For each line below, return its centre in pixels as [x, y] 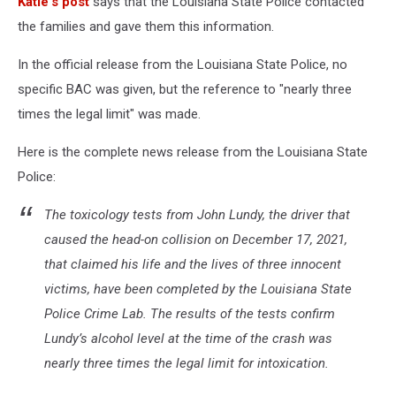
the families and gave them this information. [146, 26]
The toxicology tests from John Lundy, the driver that [197, 214]
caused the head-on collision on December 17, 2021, [196, 239]
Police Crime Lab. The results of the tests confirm [190, 313]
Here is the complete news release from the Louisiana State [193, 152]
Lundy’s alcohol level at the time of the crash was [188, 338]
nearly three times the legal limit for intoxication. [187, 363]
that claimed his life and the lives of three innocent [193, 264]
